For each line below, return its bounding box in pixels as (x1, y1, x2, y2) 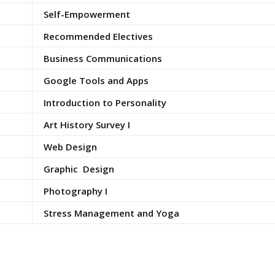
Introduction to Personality (43, 96, 166, 109)
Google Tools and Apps (43, 74, 149, 87)
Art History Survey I (43, 118, 130, 131)
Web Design (43, 141, 97, 153)
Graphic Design (43, 163, 114, 175)
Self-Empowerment (43, 8, 130, 20)
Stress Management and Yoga (43, 207, 179, 219)
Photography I (43, 185, 107, 197)
